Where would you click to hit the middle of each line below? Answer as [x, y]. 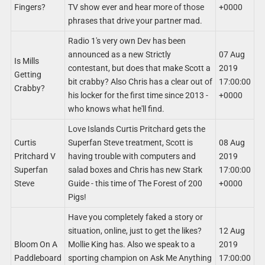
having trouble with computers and [132, 156]
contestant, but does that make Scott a [139, 68]
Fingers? [30, 7]
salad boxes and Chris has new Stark [135, 170]
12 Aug [232, 231]
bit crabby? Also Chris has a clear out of [140, 82]
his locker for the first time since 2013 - [138, 95]
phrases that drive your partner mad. [135, 21]
